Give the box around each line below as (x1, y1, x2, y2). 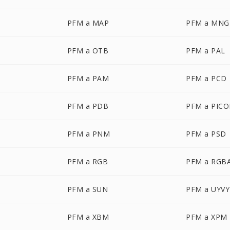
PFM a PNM (67, 129, 110, 139)
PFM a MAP (67, 18, 109, 28)
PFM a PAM (67, 73, 109, 83)
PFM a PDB (67, 101, 109, 111)
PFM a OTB (67, 46, 109, 55)
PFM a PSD (186, 129, 226, 139)
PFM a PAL (186, 46, 225, 55)
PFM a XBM (67, 212, 109, 222)
